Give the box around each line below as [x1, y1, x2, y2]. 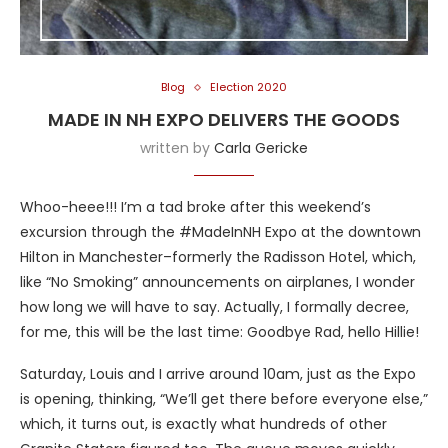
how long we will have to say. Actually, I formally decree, [20, 297, 409, 318]
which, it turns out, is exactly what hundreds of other [20, 414, 387, 435]
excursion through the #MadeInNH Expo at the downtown [20, 222, 421, 243]
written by [140, 138, 214, 159]
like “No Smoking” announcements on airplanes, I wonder [20, 272, 415, 293]
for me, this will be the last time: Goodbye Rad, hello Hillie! [20, 322, 419, 343]
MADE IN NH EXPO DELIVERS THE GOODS [48, 107, 400, 133]
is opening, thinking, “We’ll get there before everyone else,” [20, 389, 428, 410]
